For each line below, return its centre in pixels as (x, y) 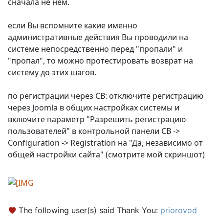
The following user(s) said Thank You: (89, 210)
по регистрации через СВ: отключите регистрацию (106, 96)
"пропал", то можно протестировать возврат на (100, 61)
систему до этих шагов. (52, 73)
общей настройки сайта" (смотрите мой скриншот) (106, 155)
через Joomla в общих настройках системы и (94, 108)
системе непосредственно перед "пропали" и (95, 49)
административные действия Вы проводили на (98, 37)
